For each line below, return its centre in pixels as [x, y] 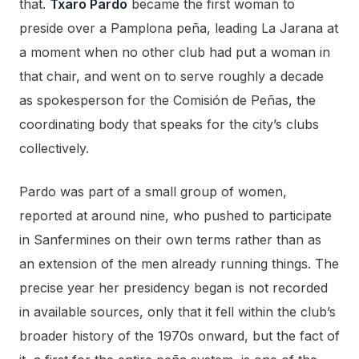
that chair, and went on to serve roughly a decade [171, 77]
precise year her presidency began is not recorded [173, 288]
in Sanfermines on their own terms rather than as [170, 240]
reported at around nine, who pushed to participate [175, 216]
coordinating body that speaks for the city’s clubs [169, 125]
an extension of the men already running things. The [179, 264]
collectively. [54, 149]
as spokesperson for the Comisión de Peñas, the [167, 101]
